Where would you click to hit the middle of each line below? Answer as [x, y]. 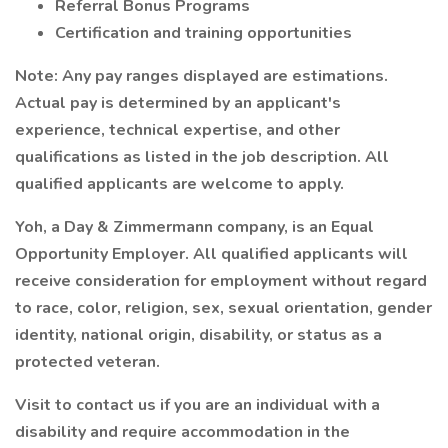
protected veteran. [87, 362]
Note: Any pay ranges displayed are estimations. [201, 76]
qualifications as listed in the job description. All [202, 157]
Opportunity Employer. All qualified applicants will [211, 254]
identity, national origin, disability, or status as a [198, 335]
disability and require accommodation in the [182, 432]
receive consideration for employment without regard [221, 281]
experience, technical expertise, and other [177, 130]
